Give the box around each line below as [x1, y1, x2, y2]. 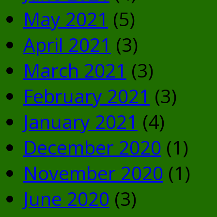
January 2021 [23, 108, 138, 135]
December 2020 [23, 134, 161, 160]
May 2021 [23, 6, 108, 32]
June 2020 [23, 186, 109, 212]
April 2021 [23, 31, 111, 58]
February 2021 [23, 83, 150, 109]
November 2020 [23, 160, 163, 186]
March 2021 [23, 57, 126, 83]
